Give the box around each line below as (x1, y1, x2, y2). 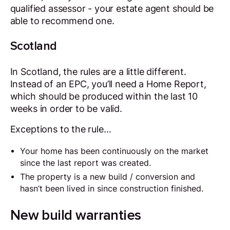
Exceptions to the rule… (10, 123, 111, 135)
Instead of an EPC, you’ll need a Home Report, (10, 78, 206, 89)
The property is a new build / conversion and (20, 172, 196, 182)
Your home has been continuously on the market (20, 146, 209, 157)
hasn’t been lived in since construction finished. (20, 184, 204, 194)
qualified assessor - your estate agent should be (10, 3, 214, 14)
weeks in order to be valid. (10, 103, 122, 114)
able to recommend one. (10, 15, 117, 26)
